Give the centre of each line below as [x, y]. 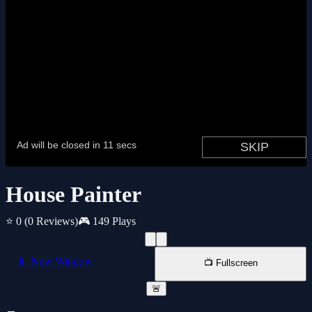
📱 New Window [55, 261]
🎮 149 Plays [107, 221]
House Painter [73, 195]
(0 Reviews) [51, 221]
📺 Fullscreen [231, 263]
